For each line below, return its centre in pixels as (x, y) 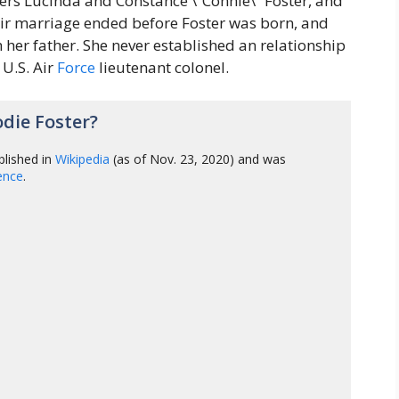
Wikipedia (83, 159)
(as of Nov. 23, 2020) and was (198, 159)
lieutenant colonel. (162, 67)
